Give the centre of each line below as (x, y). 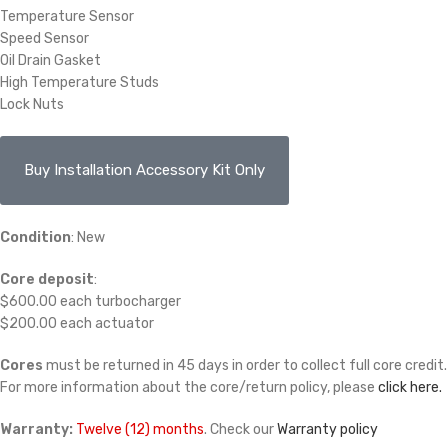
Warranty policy (327, 430)
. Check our (240, 430)
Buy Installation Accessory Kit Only (144, 170)
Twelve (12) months (140, 430)
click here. (410, 388)
